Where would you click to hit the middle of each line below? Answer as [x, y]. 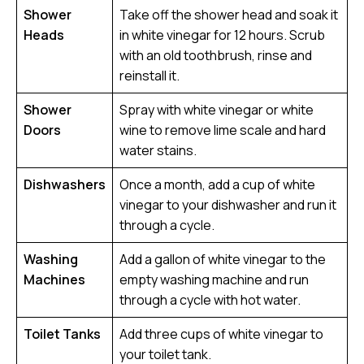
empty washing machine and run [214, 279]
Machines [54, 279]
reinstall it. [149, 76]
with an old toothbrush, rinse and [216, 55]
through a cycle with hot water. [210, 300]
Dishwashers [65, 184]
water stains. [158, 150]
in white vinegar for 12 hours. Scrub [222, 35]
